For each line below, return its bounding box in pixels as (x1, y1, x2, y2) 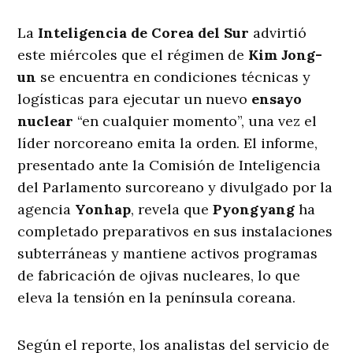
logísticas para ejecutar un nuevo (17, 90, 252, 109)
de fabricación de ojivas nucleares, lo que (17, 266, 301, 285)
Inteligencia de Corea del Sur (38, 24, 250, 43)
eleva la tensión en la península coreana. (17, 288, 296, 307)
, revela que (131, 200, 214, 219)
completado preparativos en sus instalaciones (17, 222, 333, 241)
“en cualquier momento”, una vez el (73, 112, 318, 131)
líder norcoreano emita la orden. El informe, (17, 134, 318, 153)
